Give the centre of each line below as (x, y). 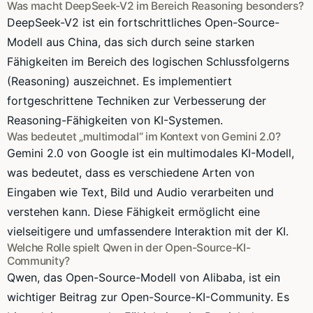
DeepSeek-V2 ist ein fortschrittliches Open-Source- (143, 22)
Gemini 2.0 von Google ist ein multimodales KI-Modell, (151, 153)
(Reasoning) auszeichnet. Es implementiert (119, 81)
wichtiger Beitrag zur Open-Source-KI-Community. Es (148, 297)
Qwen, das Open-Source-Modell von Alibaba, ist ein (144, 277)
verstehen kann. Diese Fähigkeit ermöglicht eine (133, 211)
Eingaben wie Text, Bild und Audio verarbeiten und (140, 192)
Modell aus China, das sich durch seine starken (131, 42)
